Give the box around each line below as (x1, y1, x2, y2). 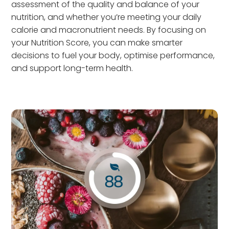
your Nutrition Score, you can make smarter (11, 37, 183, 49)
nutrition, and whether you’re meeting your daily (11, 11, 202, 23)
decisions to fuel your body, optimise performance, (11, 50, 215, 61)
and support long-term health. (11, 62, 133, 74)
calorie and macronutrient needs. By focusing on (11, 24, 207, 36)
